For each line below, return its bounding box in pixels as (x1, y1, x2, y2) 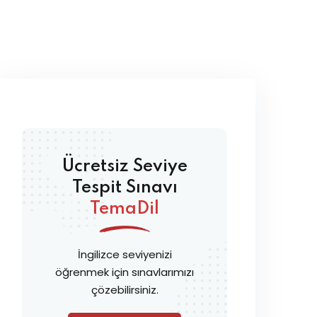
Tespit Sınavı (71, 179, 178, 197)
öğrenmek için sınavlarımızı (55, 265, 194, 279)
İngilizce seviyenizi (77, 247, 172, 262)
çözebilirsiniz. (91, 282, 158, 297)
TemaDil (90, 200, 159, 218)
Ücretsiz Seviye (62, 158, 188, 175)
